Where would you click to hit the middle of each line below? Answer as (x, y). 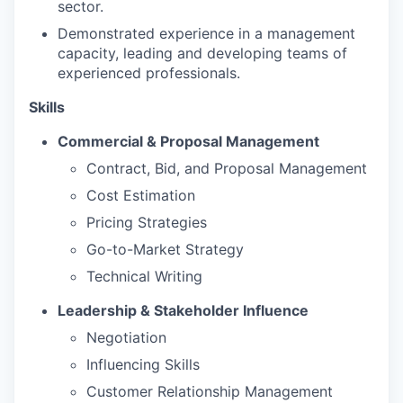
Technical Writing (144, 277)
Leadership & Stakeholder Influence (183, 311)
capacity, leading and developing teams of (202, 54)
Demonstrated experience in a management (206, 34)
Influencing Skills (143, 365)
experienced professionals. (149, 73)
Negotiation (126, 338)
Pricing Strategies (147, 223)
